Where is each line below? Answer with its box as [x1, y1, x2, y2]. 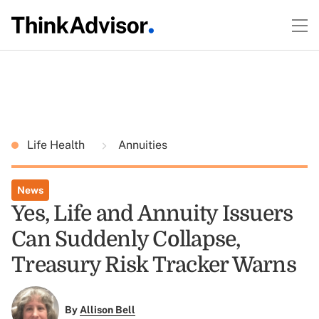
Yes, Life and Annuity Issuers [11, 202, 293, 226]
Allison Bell [79, 304, 135, 316]
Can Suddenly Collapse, [11, 227, 241, 251]
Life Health [27, 138, 88, 152]
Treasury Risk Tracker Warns [11, 253, 296, 277]
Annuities [115, 138, 167, 152]
